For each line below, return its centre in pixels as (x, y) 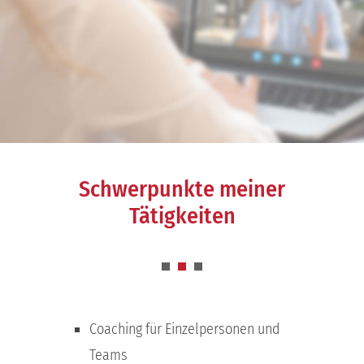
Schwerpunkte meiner (182, 188)
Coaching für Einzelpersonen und (185, 329)
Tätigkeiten (182, 215)
